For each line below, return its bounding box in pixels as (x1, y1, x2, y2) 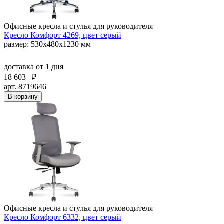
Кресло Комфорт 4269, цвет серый (4, 30, 121, 39)
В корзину (8, 92, 38, 100)
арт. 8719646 (4, 82, 46, 91)
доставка (4, 62, 36, 71)
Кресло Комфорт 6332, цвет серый (4, 212, 121, 221)
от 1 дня (36, 62, 63, 71)
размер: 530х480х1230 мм (4, 39, 91, 48)
